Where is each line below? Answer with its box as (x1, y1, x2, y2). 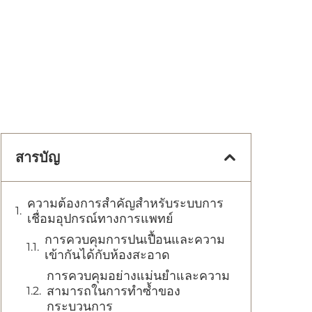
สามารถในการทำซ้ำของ (47, 283, 180, 299)
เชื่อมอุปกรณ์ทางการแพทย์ (27, 211, 173, 226)
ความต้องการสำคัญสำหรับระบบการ (27, 196, 224, 211)
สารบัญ (15, 149, 60, 166)
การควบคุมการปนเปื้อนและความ (45, 232, 225, 247)
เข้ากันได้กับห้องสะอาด (45, 247, 170, 263)
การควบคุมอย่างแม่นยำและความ (47, 268, 230, 283)
